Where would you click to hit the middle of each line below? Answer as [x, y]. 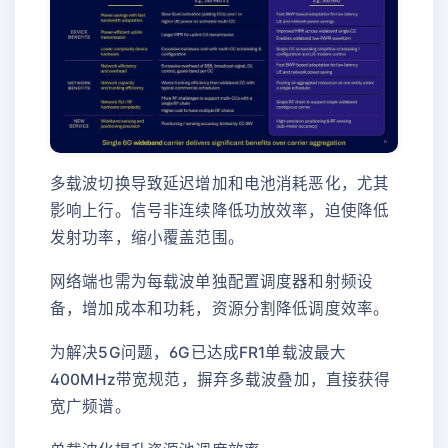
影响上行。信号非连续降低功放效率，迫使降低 [220, 210]
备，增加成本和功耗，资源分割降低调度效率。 [220, 308]
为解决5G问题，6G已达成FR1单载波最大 [198, 352]
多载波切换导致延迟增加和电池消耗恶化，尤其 [220, 183]
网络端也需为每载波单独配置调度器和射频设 [212, 281]
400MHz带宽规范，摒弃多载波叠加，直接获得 [220, 379]
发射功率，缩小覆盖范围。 [147, 237]
